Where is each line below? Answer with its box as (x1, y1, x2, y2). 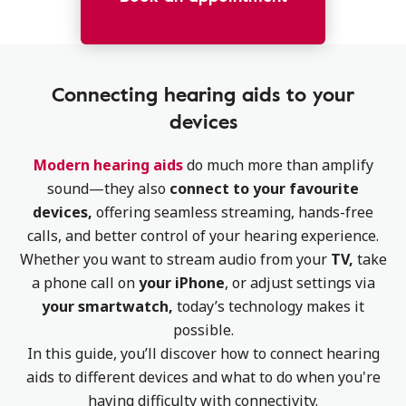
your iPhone (134, 273, 225, 293)
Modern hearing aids (33, 155, 183, 175)
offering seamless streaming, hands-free (92, 202, 373, 222)
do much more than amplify (182, 155, 373, 175)
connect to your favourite (169, 179, 359, 198)
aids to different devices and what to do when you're (25, 367, 381, 387)
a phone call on (31, 273, 135, 293)
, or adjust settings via (224, 273, 375, 293)
